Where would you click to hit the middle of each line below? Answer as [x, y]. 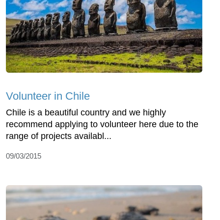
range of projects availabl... [59, 136]
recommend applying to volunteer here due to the [102, 124]
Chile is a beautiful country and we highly [86, 112]
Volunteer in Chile [48, 96]
